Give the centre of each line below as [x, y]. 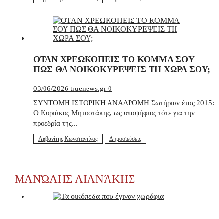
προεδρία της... [55, 123]
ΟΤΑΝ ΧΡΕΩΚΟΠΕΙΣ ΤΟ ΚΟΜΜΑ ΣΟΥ [114, 59]
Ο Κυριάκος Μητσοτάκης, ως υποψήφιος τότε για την [114, 113]
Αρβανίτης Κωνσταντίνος [68, 139]
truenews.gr [89, 88]
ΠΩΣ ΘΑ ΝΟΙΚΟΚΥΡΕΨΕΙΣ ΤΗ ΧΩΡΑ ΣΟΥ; [122, 69]
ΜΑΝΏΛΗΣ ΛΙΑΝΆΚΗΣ [75, 179]
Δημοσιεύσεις [125, 139]
